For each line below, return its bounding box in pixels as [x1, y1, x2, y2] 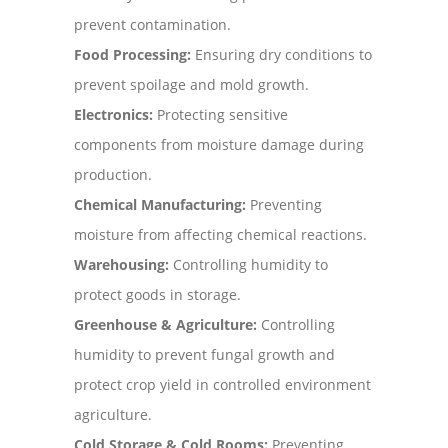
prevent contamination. [74, 15, 231, 34]
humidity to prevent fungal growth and [74, 345, 335, 364]
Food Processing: [74, 45, 191, 64]
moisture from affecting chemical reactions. [74, 225, 367, 244]
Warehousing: [74, 255, 169, 274]
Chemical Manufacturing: [74, 195, 246, 214]
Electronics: [74, 105, 153, 124]
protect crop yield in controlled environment [74, 375, 371, 394]
